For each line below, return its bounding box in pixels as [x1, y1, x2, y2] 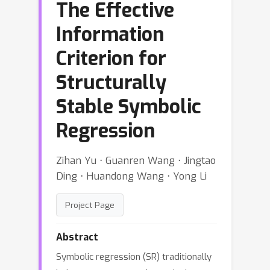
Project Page [65, 199, 115, 210]
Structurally [56, 70, 166, 95]
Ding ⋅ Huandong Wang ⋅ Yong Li [56, 169, 207, 183]
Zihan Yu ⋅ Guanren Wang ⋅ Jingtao [56, 154, 216, 167]
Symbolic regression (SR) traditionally [56, 251, 212, 263]
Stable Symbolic [56, 94, 201, 119]
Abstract [56, 231, 98, 243]
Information [56, 22, 164, 47]
